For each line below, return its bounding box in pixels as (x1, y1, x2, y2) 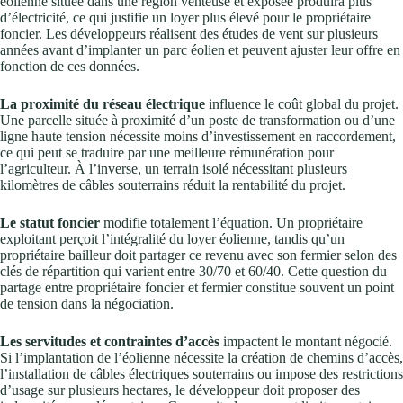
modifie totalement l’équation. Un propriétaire (100, 215, 363, 231)
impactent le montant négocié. (219, 334, 392, 350)
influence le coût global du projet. (205, 96, 399, 112)
